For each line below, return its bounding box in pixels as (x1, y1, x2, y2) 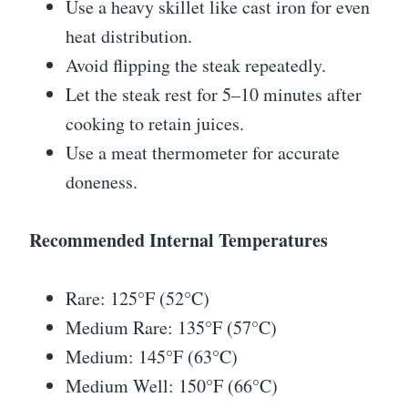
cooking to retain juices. (66, 111, 244, 137)
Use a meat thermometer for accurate (66, 140, 340, 166)
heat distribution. (66, 24, 192, 49)
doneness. (66, 169, 138, 195)
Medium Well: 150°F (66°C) (66, 373, 278, 399)
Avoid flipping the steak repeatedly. (66, 53, 326, 78)
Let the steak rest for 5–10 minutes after (66, 82, 362, 107)
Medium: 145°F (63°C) (66, 344, 238, 370)
